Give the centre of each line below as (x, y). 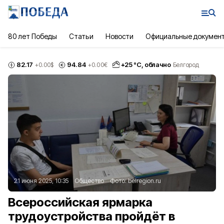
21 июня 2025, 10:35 (41, 181)
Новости (119, 36)
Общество (89, 181)
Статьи (81, 36)
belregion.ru (144, 181)
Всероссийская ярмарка (80, 202)
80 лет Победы (33, 36)
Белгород (186, 64)
